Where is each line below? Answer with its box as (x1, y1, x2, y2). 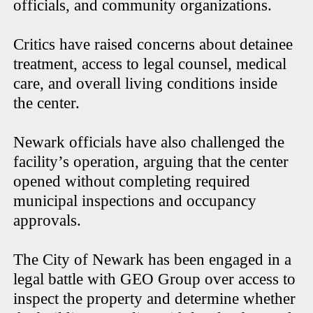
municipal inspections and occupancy (13, 192, 257, 210)
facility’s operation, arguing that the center (13, 153, 289, 171)
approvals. (13, 212, 82, 230)
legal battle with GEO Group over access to (13, 270, 296, 289)
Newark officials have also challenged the (13, 133, 285, 152)
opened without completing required (13, 173, 251, 191)
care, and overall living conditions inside (13, 75, 278, 93)
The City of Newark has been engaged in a (13, 251, 292, 269)
